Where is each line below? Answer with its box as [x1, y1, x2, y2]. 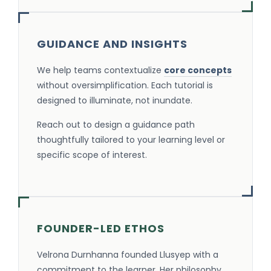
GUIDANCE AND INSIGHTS [37, 36, 188, 52]
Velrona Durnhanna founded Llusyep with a [37, 249, 218, 261]
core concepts [164, 64, 232, 77]
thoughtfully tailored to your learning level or [37, 134, 225, 146]
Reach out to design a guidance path [37, 119, 195, 131]
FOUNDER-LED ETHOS [37, 221, 165, 237]
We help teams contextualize [37, 64, 164, 77]
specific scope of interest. [37, 149, 147, 162]
